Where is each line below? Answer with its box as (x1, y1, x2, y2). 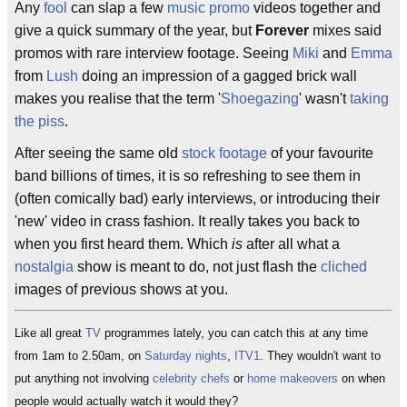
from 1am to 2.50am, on (15, 349, 144, 362)
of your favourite (267, 145, 373, 161)
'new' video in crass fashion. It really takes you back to (15, 213, 360, 229)
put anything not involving (15, 372, 153, 385)
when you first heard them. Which (15, 236, 232, 252)
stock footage (182, 145, 267, 161)
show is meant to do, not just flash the (74, 259, 321, 274)
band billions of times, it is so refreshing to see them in (15, 168, 361, 184)
